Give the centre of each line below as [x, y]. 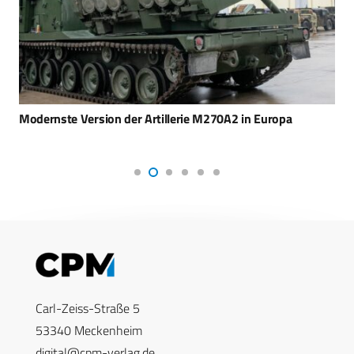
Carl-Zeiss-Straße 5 [88, 309]
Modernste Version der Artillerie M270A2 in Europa [156, 119]
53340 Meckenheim [89, 331]
